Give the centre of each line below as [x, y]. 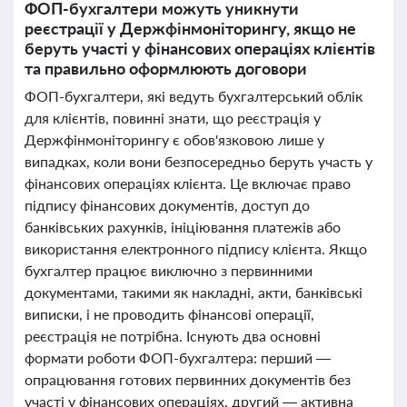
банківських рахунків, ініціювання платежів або [183, 227]
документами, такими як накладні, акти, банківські [194, 292]
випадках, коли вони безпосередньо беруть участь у [199, 161]
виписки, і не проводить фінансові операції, [169, 314]
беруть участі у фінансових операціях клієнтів [200, 48]
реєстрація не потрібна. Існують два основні [173, 336]
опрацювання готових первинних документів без [188, 379]
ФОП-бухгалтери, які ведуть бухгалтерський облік [194, 96]
